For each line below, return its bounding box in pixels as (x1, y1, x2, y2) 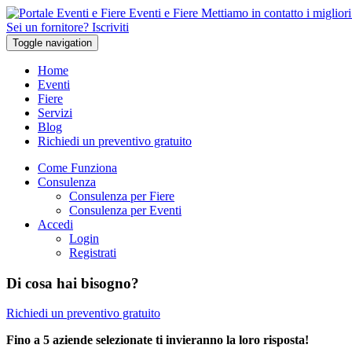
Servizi (38, 106, 72, 119)
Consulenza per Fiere (69, 189, 174, 203)
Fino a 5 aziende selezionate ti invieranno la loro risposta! (6, 333, 309, 347)
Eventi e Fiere (129, 6, 198, 20)
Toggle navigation (13, 37, 92, 49)
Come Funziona (38, 161, 117, 174)
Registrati (69, 246, 116, 259)
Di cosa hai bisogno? (6, 274, 139, 291)
